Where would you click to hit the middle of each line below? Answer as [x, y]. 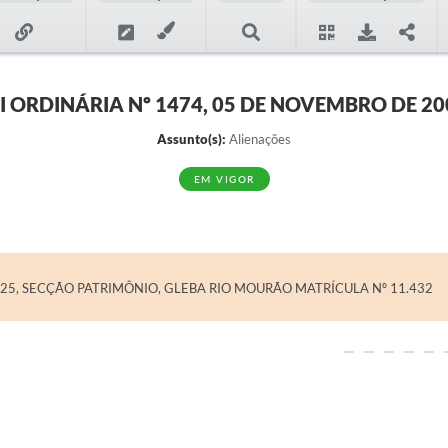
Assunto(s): [191, 139]
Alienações [258, 139]
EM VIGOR [224, 179]
